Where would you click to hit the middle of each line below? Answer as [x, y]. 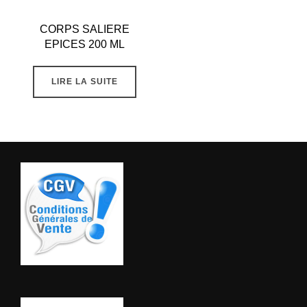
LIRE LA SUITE [84, 82]
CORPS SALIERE [84, 29]
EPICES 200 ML [84, 45]
